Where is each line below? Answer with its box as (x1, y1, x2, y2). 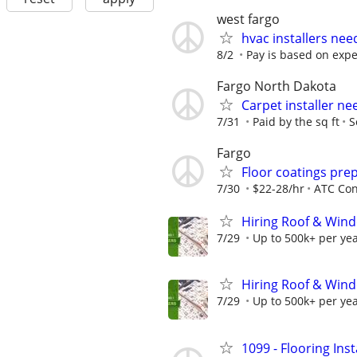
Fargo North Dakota (217, 76, 336, 95)
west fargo (217, 10, 280, 28)
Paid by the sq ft (253, 113, 339, 129)
